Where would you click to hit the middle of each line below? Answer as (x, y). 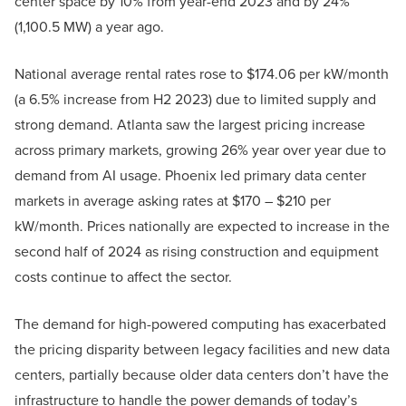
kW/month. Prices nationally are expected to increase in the (202, 227)
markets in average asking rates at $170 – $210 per (173, 201)
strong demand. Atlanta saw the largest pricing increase (190, 125)
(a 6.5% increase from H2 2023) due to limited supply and (195, 100)
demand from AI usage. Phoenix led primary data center (190, 176)
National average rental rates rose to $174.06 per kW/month (202, 74)
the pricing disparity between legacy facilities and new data (202, 350)
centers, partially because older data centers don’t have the (202, 375)
